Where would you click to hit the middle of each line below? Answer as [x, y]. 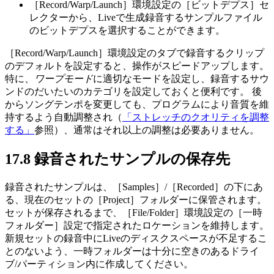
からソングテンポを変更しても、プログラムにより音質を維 [137, 104]
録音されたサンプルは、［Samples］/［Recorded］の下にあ [134, 187]
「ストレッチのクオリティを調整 [196, 117]
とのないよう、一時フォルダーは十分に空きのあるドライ [132, 251]
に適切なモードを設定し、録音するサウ [181, 78]
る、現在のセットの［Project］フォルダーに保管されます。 [136, 199]
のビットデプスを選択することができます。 [127, 30]
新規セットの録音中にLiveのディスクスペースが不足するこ [136, 238]
